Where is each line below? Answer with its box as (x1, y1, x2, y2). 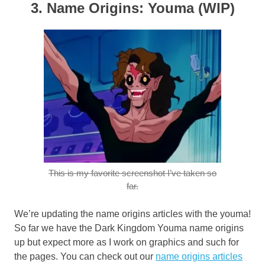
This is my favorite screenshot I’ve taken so (49, 168, 216, 179)
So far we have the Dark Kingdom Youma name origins (14, 223, 244, 234)
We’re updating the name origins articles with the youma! (14, 209, 251, 219)
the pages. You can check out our (14, 251, 156, 262)
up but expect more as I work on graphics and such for (14, 237, 239, 248)
